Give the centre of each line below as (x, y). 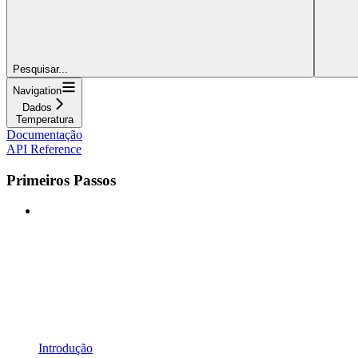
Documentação (44, 134)
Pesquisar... (40, 69)
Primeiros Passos (61, 180)
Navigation (37, 90)
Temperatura (44, 119)
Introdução (66, 348)
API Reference (44, 149)
